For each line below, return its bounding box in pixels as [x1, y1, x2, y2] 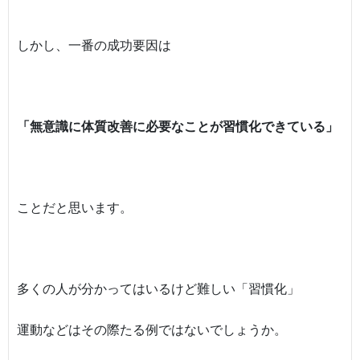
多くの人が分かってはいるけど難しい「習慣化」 [17, 280, 300, 298]
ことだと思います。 [17, 198, 133, 217]
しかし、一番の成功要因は [17, 35, 171, 54]
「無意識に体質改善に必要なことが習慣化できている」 [17, 117, 338, 135]
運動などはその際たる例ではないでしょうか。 [17, 320, 287, 338]
